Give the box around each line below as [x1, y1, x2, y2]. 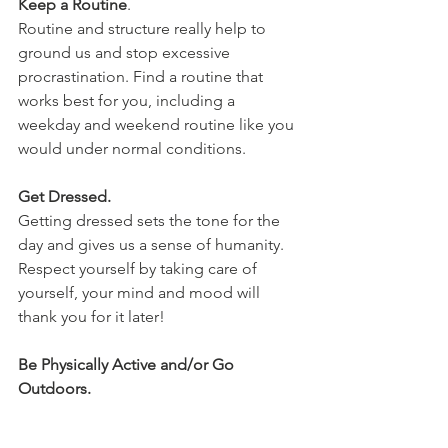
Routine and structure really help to [18, 19, 270, 38]
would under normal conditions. [18, 139, 246, 158]
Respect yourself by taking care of [18, 259, 261, 278]
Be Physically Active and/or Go [18, 355, 238, 374]
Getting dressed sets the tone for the [18, 211, 284, 230]
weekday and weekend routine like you [18, 115, 298, 134]
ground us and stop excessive [18, 43, 234, 62]
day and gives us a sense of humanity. [18, 235, 288, 254]
